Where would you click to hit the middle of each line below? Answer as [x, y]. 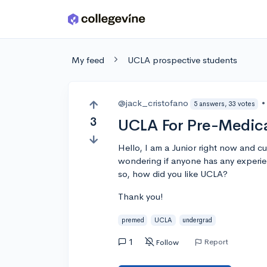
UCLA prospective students [182, 60]
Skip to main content [55, 22]
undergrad [198, 220]
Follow [167, 242]
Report [216, 241]
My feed [88, 60]
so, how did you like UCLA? [173, 174]
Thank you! [141, 196]
